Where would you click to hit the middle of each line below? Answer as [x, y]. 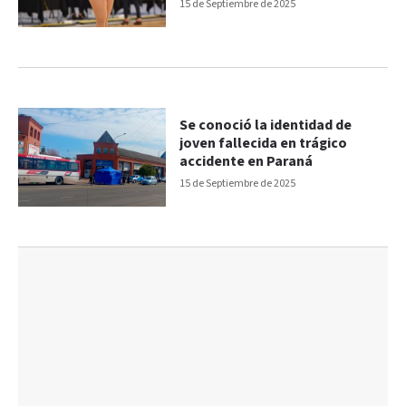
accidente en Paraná [246, 161]
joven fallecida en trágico [264, 143]
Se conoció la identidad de [266, 125]
